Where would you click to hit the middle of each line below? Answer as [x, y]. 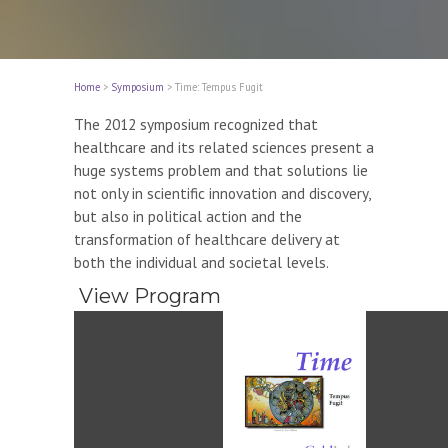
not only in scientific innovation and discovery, [222, 192]
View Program [147, 296]
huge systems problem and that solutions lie [221, 169]
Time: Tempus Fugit [219, 87]
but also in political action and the [188, 215]
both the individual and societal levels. [201, 261]
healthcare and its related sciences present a [224, 146]
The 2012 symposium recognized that [196, 123]
